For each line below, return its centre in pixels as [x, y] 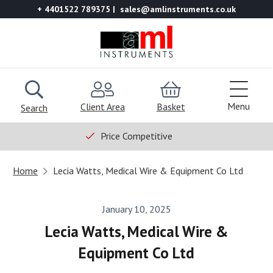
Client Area [102, 106]
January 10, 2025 [136, 209]
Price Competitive [136, 136]
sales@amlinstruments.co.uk [178, 9]
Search [34, 108]
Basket [171, 106]
